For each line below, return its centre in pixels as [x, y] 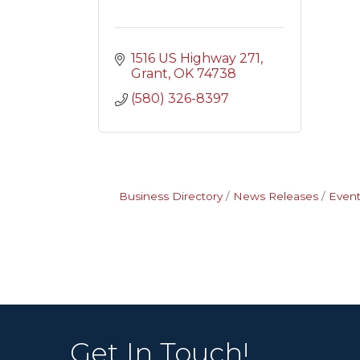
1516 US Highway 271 [196, 58]
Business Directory [170, 196]
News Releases [275, 196]
